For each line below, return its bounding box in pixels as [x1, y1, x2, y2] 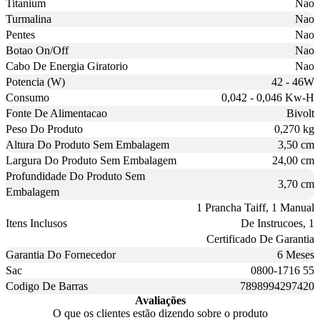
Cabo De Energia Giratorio [6, 60, 128, 73]
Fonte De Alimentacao [6, 107, 107, 120]
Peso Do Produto [6, 123, 83, 136]
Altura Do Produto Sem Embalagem [6, 139, 169, 151]
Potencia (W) [6, 76, 65, 89]
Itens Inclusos [6, 217, 67, 230]
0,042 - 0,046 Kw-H [221, 91, 314, 104]
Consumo [6, 91, 49, 104]
